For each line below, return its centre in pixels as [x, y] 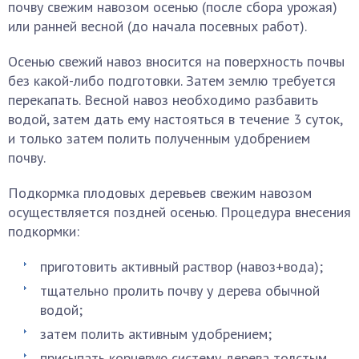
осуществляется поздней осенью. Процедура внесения [179, 212]
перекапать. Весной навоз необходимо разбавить [163, 100]
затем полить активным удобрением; [156, 334]
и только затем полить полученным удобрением [159, 138]
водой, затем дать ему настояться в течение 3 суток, [175, 119]
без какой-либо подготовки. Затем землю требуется [172, 81]
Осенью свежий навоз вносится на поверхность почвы [176, 61]
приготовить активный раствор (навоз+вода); [182, 266]
